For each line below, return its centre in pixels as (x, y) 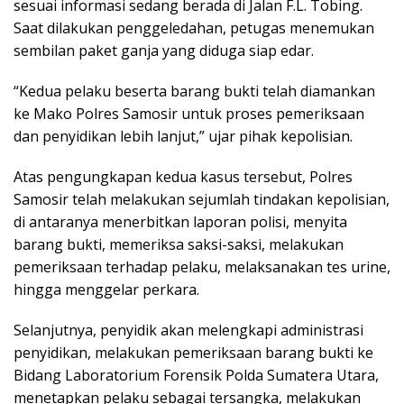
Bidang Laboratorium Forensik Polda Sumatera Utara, (196, 375)
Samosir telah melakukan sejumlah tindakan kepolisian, (202, 199)
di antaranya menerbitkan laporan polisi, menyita (180, 221)
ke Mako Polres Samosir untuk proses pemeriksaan (189, 113)
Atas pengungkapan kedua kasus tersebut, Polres (183, 176)
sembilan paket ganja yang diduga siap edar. (164, 50)
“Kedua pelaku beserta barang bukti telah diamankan (194, 91)
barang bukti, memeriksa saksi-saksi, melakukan (179, 244)
